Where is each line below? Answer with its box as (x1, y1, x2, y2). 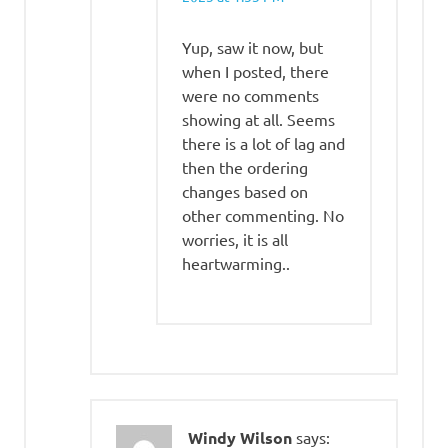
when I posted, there (182, 60, 329, 81)
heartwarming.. (182, 252, 290, 273)
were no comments (182, 84, 319, 105)
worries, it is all (182, 228, 288, 249)
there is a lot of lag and (182, 132, 345, 153)
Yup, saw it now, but (182, 36, 323, 57)
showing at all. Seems (182, 108, 335, 129)
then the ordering (182, 156, 308, 177)
